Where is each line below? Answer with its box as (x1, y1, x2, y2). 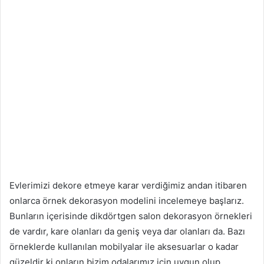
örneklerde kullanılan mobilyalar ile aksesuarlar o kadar (9, 240, 239, 252)
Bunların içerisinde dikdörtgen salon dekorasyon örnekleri (9, 210, 252, 222)
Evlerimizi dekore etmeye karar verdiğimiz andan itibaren (9, 179, 247, 191)
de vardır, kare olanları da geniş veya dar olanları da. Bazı (9, 225, 245, 237)
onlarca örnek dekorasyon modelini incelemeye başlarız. (9, 194, 244, 206)
